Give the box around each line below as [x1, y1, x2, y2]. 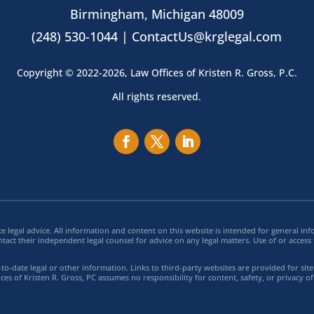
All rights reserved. [112, 90, 202, 104]
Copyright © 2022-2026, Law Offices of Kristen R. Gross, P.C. [16, 66, 297, 80]
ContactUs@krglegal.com [132, 28, 282, 46]
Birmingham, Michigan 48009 [69, 6, 244, 23]
